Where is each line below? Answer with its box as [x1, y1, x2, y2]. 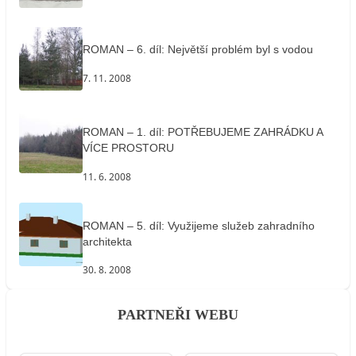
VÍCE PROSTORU [83, 141, 174, 155]
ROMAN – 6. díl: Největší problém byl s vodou [83, 43, 313, 56]
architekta [83, 234, 132, 248]
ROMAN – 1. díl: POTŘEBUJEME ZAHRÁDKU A [83, 126, 323, 139]
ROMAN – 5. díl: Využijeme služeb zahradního [83, 219, 315, 232]
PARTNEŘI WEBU [118, 307, 238, 323]
